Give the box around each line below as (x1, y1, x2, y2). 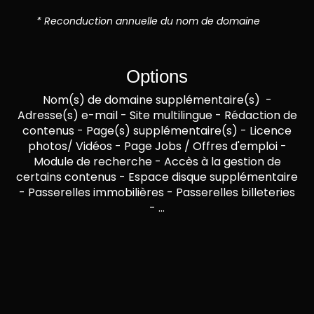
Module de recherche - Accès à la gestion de (33, 153, 281, 170)
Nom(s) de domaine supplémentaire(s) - (42, 91, 272, 108)
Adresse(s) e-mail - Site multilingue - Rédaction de (17, 107, 297, 123)
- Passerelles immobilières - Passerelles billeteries (19, 184, 295, 200)
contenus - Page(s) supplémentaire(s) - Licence (22, 122, 292, 139)
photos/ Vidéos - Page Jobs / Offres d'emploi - (27, 137, 287, 154)
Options (126, 65, 188, 87)
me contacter (111, 293, 175, 306)
